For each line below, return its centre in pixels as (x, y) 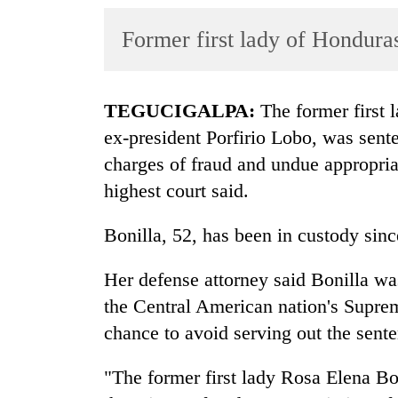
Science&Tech (59, 176)
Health (36, 280)
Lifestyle (42, 142)
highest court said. (176, 191)
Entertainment (57, 107)
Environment (54, 246)
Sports (36, 72)
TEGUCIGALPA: (186, 111)
